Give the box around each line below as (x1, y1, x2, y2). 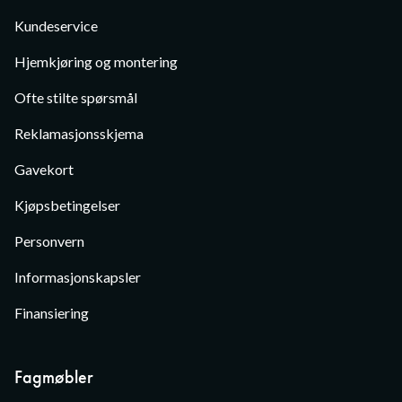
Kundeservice (14, 17, 98, 34)
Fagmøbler (14, 365, 93, 389)
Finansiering (14, 304, 89, 321)
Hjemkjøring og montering (14, 53, 178, 70)
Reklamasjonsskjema (14, 125, 144, 142)
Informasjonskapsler (14, 268, 141, 285)
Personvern (14, 232, 84, 249)
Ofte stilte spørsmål (14, 89, 137, 106)
